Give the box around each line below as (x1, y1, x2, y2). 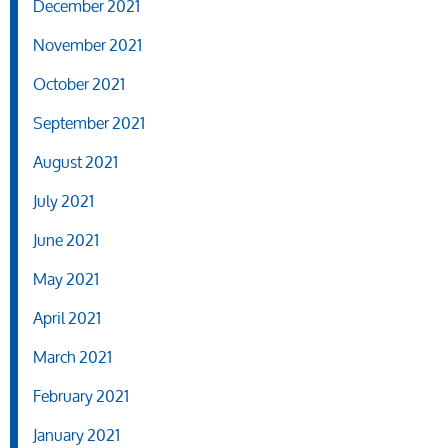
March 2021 (33, 340, 112, 374)
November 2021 (33, 28, 142, 62)
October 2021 (33, 67, 125, 101)
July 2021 (33, 184, 94, 218)
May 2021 (33, 262, 99, 296)
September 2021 (33, 106, 145, 140)
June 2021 (33, 223, 99, 257)
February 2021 (33, 379, 129, 413)
